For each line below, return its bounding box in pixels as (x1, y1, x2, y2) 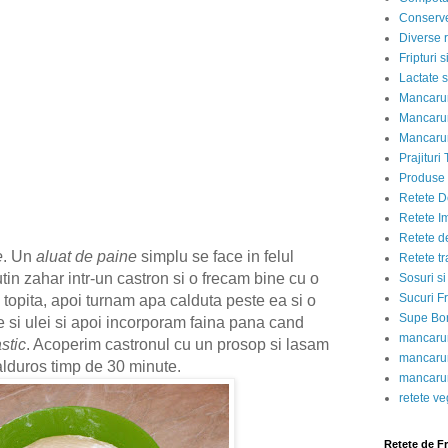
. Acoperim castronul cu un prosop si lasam (26, 336, 329, 354)
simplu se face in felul (137, 248, 294, 266)
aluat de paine (36, 248, 137, 266)
